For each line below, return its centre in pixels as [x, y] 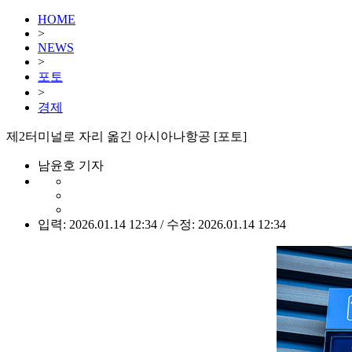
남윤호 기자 [71, 165]
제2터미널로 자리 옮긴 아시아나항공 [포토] [126, 136]
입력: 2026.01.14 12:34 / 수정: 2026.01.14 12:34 [162, 224]
